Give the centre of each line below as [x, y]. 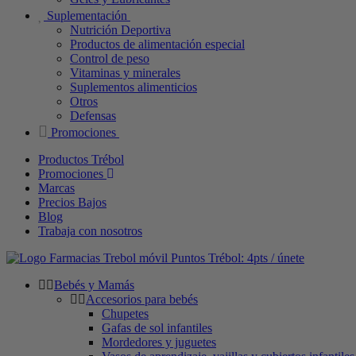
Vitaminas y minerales [125, 72]
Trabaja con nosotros [90, 230]
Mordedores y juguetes [159, 342]
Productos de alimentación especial [157, 44]
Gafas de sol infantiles [157, 327]
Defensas [93, 115]
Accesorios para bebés [142, 299]
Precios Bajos [72, 202]
